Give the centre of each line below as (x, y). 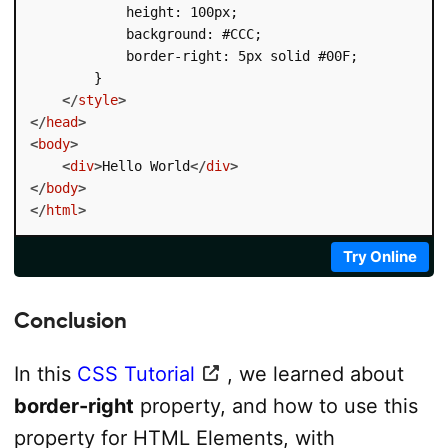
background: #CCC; (145, 34)
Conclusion (70, 319)
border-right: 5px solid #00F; (193, 56)
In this (45, 373)
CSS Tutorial (135, 373)
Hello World (145, 166)
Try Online (380, 257)
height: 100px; (133, 12)
